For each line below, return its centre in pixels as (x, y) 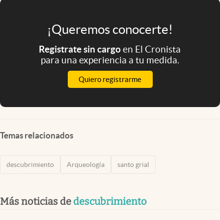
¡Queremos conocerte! (110, 29)
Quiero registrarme (110, 79)
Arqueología (86, 164)
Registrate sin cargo (81, 49)
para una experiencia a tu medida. (110, 60)
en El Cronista (152, 49)
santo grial (133, 164)
